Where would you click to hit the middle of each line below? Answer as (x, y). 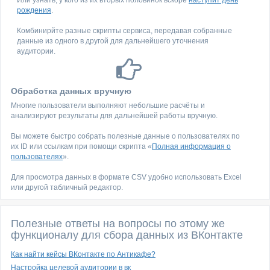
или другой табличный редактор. (67, 187)
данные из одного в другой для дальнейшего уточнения (113, 41)
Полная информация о (191, 146)
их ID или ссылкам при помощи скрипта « (81, 146)
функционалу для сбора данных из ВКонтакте (127, 235)
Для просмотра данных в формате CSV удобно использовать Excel (126, 177)
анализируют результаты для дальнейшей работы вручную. (114, 116)
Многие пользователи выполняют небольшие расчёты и (108, 105)
